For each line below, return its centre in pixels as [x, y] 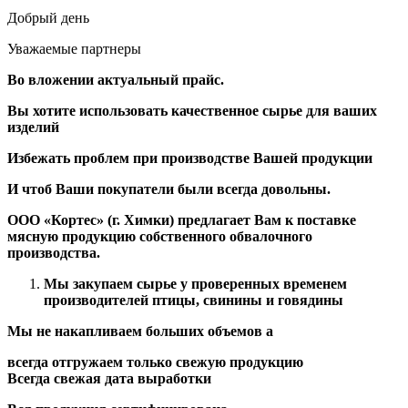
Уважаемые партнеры [74, 48]
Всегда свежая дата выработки [109, 378]
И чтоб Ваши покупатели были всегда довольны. [169, 189]
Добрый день [48, 17]
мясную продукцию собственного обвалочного [160, 236]
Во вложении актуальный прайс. [116, 79]
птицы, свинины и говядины [248, 300]
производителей [98, 300]
